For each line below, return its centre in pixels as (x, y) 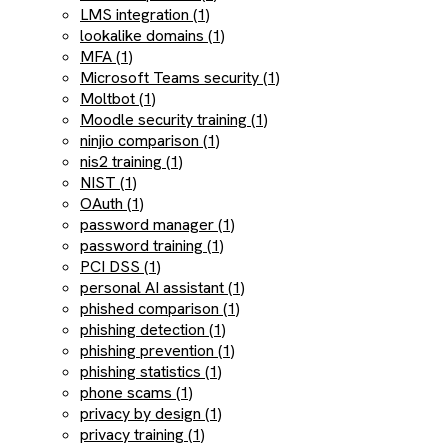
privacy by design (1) (151, 413)
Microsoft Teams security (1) (180, 77)
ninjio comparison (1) (150, 140)
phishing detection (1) (153, 329)
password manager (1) (157, 224)
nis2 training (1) (131, 161)
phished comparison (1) (160, 308)
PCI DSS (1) (120, 266)
